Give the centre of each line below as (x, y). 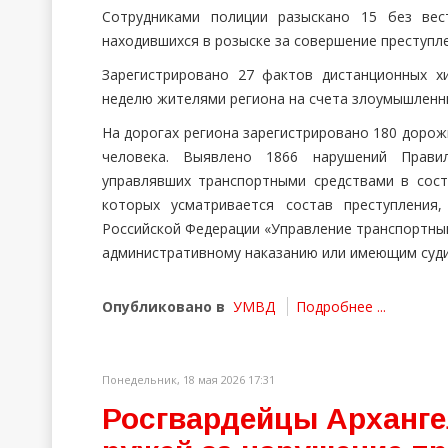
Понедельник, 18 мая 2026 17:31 (188, 379)
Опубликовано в (163, 306)
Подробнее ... (341, 306)
